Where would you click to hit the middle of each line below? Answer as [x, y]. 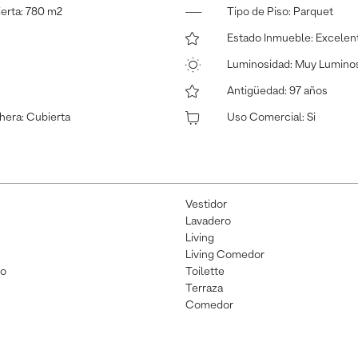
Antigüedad [256, 91]
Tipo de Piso [258, 12]
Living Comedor [225, 255]
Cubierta [48, 118]
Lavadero [208, 222]
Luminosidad [259, 65]
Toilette [205, 272]
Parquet [313, 12]
